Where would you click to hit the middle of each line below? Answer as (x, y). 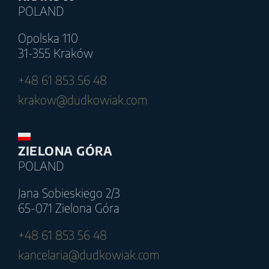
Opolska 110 (48, 37)
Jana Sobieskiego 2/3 (69, 192)
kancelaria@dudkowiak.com (89, 254)
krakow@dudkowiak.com (83, 99)
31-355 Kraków (56, 52)
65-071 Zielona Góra (69, 207)
